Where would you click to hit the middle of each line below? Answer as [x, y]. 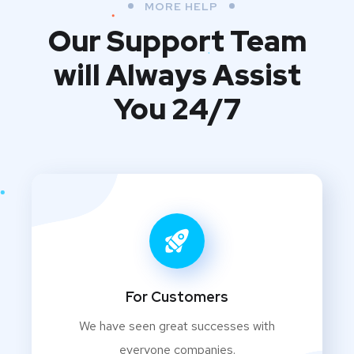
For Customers [177, 297]
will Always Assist [177, 75]
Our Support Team [177, 41]
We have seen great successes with [177, 326]
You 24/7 [177, 109]
